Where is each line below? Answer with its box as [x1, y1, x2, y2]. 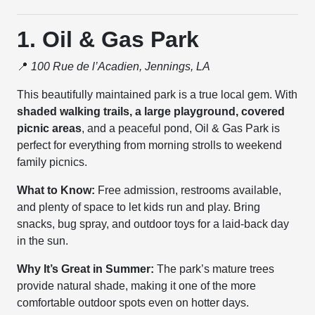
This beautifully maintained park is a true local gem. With [17, 89, 298, 101]
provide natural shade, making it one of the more [17, 280, 257, 292]
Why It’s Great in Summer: [17, 263, 155, 275]
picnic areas [17, 122, 82, 134]
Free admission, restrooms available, [95, 184, 282, 196]
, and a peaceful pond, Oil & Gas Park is [82, 122, 281, 134]
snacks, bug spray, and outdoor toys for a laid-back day [17, 218, 290, 230]
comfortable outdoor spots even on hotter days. [17, 297, 250, 309]
